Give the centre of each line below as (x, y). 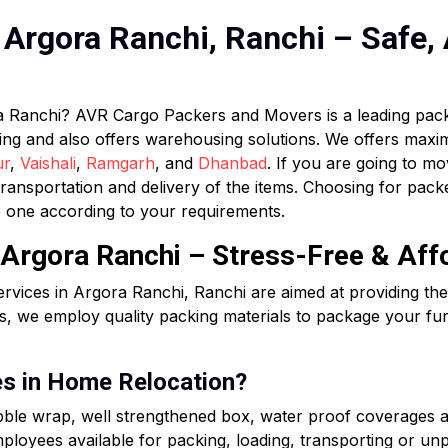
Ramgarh (120, 163)
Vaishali (48, 163)
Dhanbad (232, 163)
